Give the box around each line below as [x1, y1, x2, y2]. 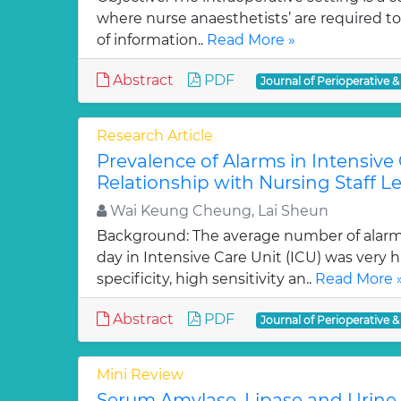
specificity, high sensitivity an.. [97, 270, 315, 287]
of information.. [97, 31, 207, 48]
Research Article [97, 127, 213, 144]
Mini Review [97, 366, 183, 383]
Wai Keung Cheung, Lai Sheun [107, 202, 328, 219]
